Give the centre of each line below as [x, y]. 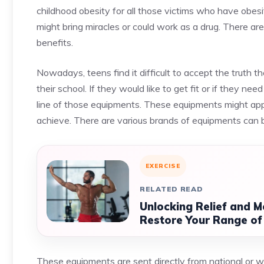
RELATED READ [171, 189]
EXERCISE [163, 166]
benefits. [55, 42]
